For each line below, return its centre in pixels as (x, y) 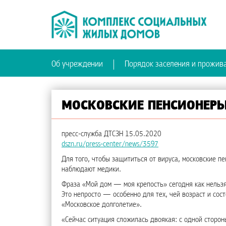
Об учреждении (77, 64)
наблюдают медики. (91, 169)
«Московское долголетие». (102, 205)
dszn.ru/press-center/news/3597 (110, 144)
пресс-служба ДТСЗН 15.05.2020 (111, 134)
